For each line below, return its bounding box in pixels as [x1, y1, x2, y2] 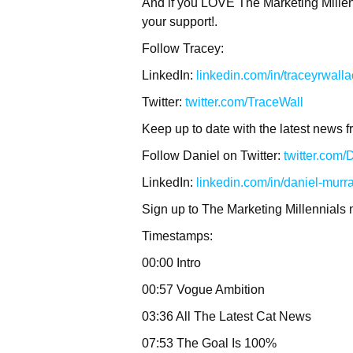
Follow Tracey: [142, 42, 224, 55]
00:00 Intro [142, 256, 201, 269]
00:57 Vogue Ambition [142, 283, 265, 296]
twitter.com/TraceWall [185, 95, 303, 109]
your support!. [142, 15, 217, 28]
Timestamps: [142, 229, 213, 243]
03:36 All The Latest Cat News [142, 310, 311, 323]
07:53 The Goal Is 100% [142, 336, 277, 350]
